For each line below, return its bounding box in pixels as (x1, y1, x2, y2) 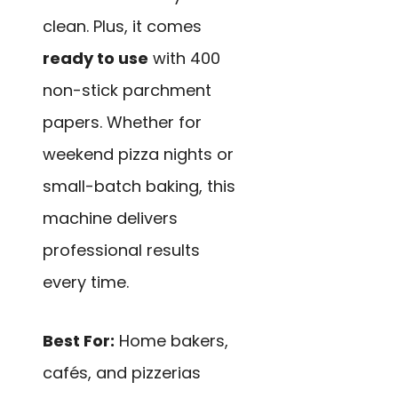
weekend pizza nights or (43, 142, 234, 165)
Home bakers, (115, 330, 228, 353)
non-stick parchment (43, 78, 211, 101)
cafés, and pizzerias (43, 362, 201, 385)
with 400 (148, 46, 220, 69)
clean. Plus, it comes (43, 14, 202, 37)
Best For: (43, 330, 115, 353)
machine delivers (43, 206, 178, 229)
